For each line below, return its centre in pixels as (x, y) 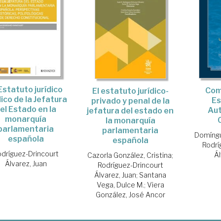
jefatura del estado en (130, 111)
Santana (153, 175)
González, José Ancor (130, 195)
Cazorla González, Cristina (130, 155)
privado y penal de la (130, 101)
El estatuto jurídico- (130, 91)
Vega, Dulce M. (120, 185)
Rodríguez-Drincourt (130, 165)
